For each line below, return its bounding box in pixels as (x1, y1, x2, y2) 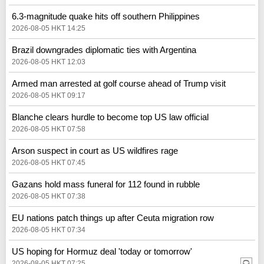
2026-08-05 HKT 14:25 (12, 24, 85, 32)
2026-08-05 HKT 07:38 (12, 192, 85, 200)
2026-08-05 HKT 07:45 (12, 158, 85, 167)
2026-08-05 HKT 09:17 (12, 91, 85, 100)
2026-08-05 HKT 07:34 (12, 225, 85, 234)
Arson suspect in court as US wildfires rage (12, 145, 178, 156)
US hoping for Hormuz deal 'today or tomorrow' (12, 246, 192, 256)
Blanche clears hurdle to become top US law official (12, 111, 209, 122)
